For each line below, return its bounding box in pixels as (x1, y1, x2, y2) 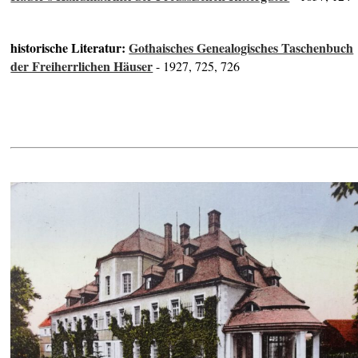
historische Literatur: (10, 38, 129, 57)
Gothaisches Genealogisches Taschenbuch (129, 38, 354, 57)
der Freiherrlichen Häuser (10, 56, 153, 75)
